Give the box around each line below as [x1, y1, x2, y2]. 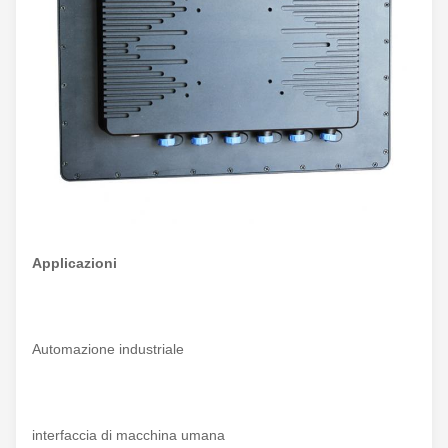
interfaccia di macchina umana [32, 427, 225, 444]
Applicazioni [32, 255, 117, 272]
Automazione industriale [32, 341, 184, 358]
